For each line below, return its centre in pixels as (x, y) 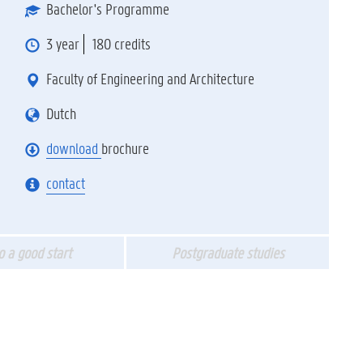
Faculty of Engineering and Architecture (150, 79)
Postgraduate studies (228, 253)
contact (66, 183)
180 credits (122, 44)
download (74, 148)
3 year (63, 44)
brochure (127, 148)
